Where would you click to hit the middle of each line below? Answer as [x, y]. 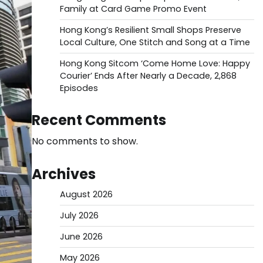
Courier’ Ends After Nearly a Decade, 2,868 [148, 76]
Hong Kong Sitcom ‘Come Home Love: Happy [155, 63]
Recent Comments [99, 120]
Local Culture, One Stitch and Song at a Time [155, 42]
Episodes [79, 88]
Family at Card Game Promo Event [133, 9]
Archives [63, 174]
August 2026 [86, 194]
